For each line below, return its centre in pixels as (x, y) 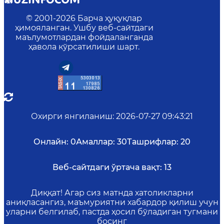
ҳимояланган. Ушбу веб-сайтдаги (84, 28)
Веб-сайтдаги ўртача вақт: (107, 167)
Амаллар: (95, 142)
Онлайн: (51, 142)
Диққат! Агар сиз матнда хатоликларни (112, 193)
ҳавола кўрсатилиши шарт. (84, 47)
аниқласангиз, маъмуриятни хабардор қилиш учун (112, 202)
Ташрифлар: (153, 142)
